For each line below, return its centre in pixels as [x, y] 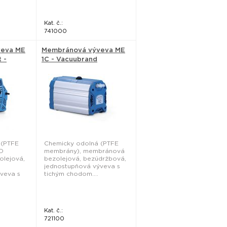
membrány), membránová [84, 151]
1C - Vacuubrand [69, 59]
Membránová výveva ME [83, 50]
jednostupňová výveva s [82, 166]
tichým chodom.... [71, 174]
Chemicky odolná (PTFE [81, 143]
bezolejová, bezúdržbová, [85, 158]
